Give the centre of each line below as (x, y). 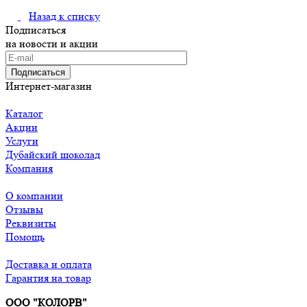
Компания (29, 169)
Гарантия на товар (48, 278)
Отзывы (24, 210)
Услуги (22, 141)
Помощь (25, 237)
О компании (34, 196)
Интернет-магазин (49, 86)
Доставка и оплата (49, 265)
